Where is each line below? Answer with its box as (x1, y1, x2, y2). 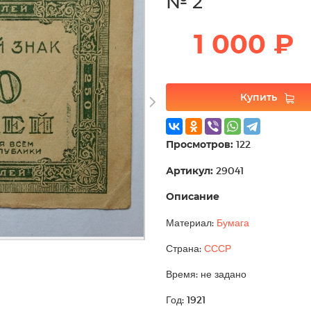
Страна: (166, 242, 204, 254)
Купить (239, 90, 277, 103)
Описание (166, 190, 219, 203)
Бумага (217, 216, 249, 228)
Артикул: (166, 164, 213, 177)
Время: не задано (166, 267, 246, 280)
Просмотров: (166, 137, 233, 151)
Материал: (166, 216, 217, 228)
